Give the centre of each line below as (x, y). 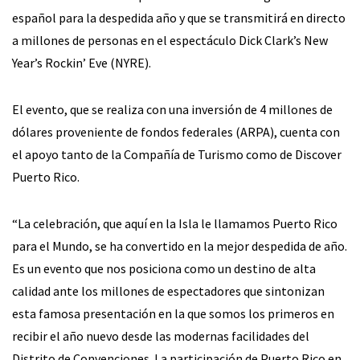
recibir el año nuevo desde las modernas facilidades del (161, 336)
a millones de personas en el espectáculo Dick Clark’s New (170, 41)
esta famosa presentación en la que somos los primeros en (173, 314)
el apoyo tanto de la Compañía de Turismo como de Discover (177, 155)
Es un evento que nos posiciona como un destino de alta (164, 269)
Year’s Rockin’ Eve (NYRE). (82, 63)
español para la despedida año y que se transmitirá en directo (179, 18)
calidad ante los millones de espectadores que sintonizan (168, 291)
